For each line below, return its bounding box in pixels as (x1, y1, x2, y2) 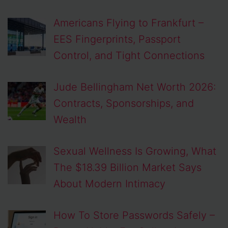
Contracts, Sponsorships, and (53, 97, 194, 110)
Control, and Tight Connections (53, 49, 205, 62)
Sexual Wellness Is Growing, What (53, 145, 216, 158)
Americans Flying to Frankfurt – (53, 17, 204, 30)
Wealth (53, 113, 87, 126)
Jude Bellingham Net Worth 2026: (53, 81, 216, 94)
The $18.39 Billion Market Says (53, 161, 202, 174)
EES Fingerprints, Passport (53, 33, 181, 46)
